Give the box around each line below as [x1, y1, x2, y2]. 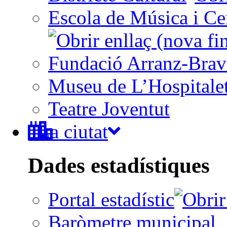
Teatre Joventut [48, 97, 170, 120]
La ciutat [38, 120, 108, 142]
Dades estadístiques [28, 153, 210, 177]
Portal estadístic [48, 188, 174, 210]
